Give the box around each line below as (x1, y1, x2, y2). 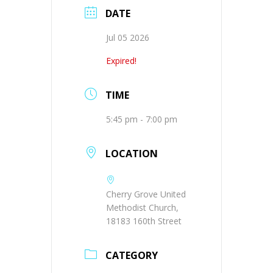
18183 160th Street (106, 215, 182, 227)
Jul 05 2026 (106, 32, 149, 43)
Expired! (106, 55, 136, 66)
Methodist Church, (106, 202, 179, 213)
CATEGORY (105, 249, 158, 262)
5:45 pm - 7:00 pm (106, 113, 177, 125)
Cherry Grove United (106, 188, 186, 200)
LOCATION (105, 147, 158, 160)
